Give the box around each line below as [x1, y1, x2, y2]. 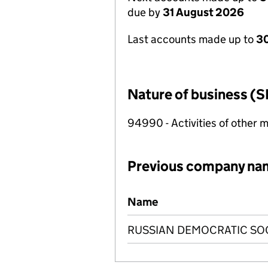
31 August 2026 [163, 5, 244, 19]
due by [127, 5, 163, 19]
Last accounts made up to [127, 32, 256, 46]
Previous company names [130, 188, 254, 202]
